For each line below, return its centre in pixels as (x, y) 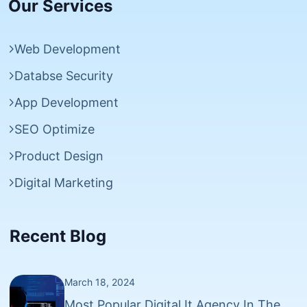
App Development (66, 102)
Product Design (59, 156)
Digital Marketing (64, 182)
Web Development (67, 49)
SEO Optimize (54, 129)
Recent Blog (58, 236)
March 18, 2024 (99, 282)
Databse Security (64, 75)
